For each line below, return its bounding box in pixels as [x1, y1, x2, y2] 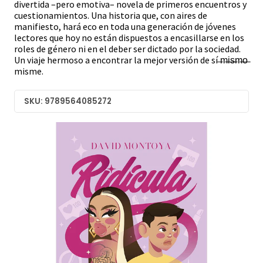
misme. [14, 65, 43, 77]
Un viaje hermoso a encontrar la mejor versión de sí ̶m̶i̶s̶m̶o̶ [14, 54, 248, 66]
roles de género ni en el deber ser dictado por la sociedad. [14, 43, 241, 55]
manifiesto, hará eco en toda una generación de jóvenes [14, 21, 236, 33]
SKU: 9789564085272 [24, 95, 112, 107]
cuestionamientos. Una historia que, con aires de [14, 9, 207, 22]
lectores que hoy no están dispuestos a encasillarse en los [14, 32, 244, 44]
